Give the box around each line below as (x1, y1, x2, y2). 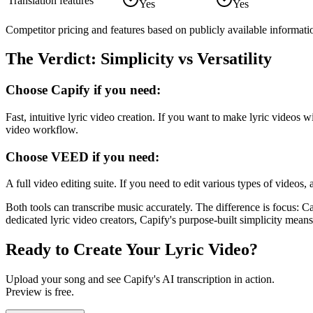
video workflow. (6, 124, 78, 136)
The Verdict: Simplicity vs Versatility (6, 50, 272, 68)
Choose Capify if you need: (6, 82, 161, 98)
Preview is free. (6, 286, 74, 298)
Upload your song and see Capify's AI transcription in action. (6, 273, 275, 286)
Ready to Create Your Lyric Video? (6, 240, 258, 259)
